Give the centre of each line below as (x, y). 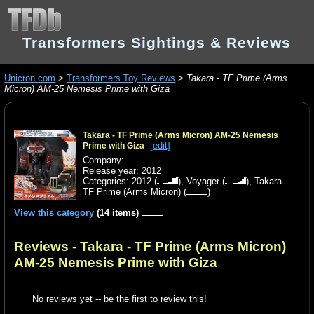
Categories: (107, 182)
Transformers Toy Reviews (121, 78)
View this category (54, 213)
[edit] (160, 145)
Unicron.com (30, 78)
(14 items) (118, 213)
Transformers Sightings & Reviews (157, 42)
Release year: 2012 (122, 171)
